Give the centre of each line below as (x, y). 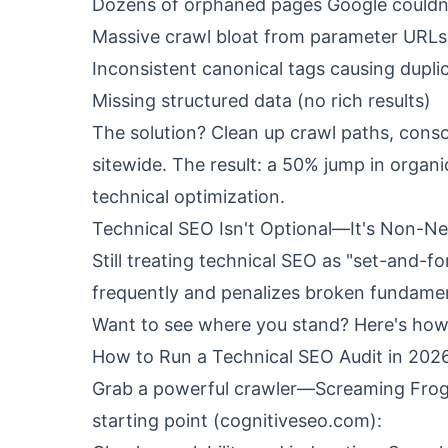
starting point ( (156, 420)
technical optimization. (188, 196)
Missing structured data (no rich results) (261, 100)
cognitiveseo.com (295, 420)
